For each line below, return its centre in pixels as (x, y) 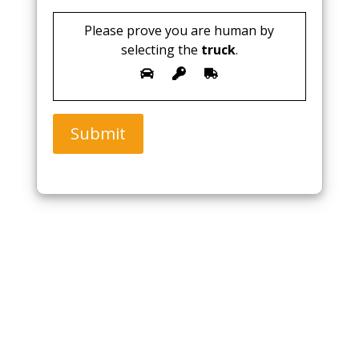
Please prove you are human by (179, 30)
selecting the (159, 49)
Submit (98, 133)
